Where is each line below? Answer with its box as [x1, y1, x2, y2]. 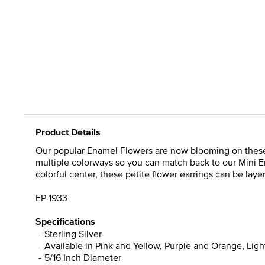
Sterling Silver [44, 227, 102, 240]
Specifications [35, 214, 95, 228]
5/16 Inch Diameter [44, 250, 121, 264]
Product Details [35, 125, 101, 139]
